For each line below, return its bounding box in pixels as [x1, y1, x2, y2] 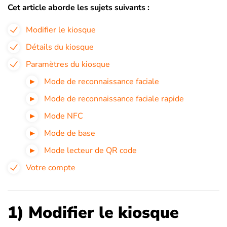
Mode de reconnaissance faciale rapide [44, 93, 184, 104]
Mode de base [44, 128, 95, 139]
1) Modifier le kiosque [8, 202, 179, 223]
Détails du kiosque [26, 42, 94, 53]
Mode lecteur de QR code [44, 145, 137, 156]
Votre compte [26, 162, 75, 173]
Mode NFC [44, 110, 83, 122]
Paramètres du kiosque [26, 59, 110, 70]
